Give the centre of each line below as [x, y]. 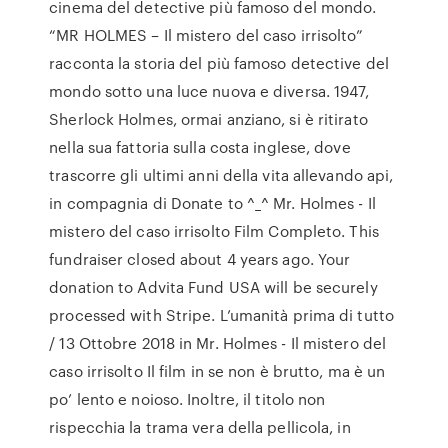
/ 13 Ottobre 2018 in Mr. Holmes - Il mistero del [218, 343]
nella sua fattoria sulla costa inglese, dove [200, 147]
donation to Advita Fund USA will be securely [213, 287]
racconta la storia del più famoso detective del [219, 63]
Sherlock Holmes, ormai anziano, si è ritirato [208, 119]
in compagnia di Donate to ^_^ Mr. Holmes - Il [212, 203]
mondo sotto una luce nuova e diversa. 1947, [209, 91]
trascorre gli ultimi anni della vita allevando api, [221, 175]
